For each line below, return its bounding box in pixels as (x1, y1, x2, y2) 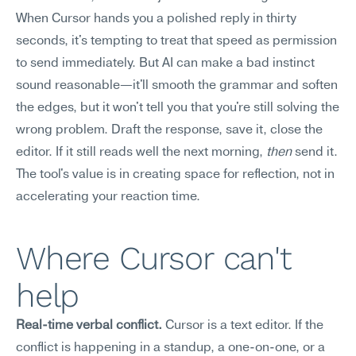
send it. (292, 146, 338, 159)
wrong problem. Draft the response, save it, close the (16, 124, 323, 137)
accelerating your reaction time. (16, 191, 200, 203)
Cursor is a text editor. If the (162, 319, 323, 332)
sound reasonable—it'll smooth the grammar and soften (16, 79, 338, 92)
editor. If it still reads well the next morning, (16, 146, 266, 159)
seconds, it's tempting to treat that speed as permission (16, 35, 337, 48)
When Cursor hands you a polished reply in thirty (16, 13, 296, 25)
